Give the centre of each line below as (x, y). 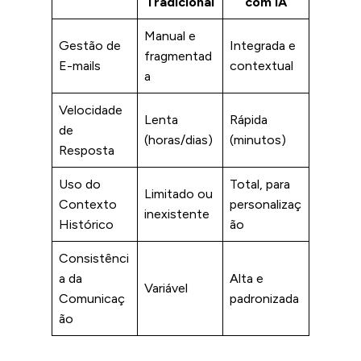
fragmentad (178, 56)
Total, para (260, 184)
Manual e (170, 35)
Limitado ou (178, 193)
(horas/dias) (178, 139)
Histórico (86, 224)
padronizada (264, 298)
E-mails (80, 65)
